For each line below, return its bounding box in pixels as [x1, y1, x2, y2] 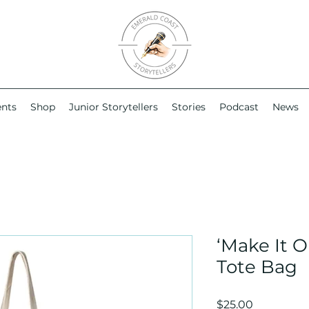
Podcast [219, 101, 259, 113]
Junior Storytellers [69, 101, 158, 113]
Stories [172, 101, 206, 113]
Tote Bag [217, 256, 297, 278]
